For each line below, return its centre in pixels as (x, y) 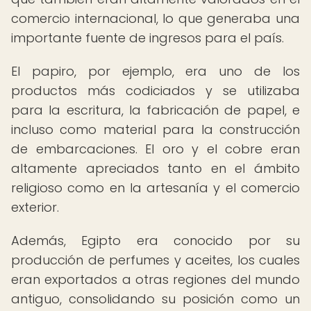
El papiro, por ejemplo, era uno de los (155, 71)
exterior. (35, 207)
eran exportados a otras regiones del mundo (155, 279)
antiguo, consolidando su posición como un (155, 299)
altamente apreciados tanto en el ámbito (155, 168)
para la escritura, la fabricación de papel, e (155, 110)
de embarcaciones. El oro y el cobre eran (155, 149)
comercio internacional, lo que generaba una (155, 18)
